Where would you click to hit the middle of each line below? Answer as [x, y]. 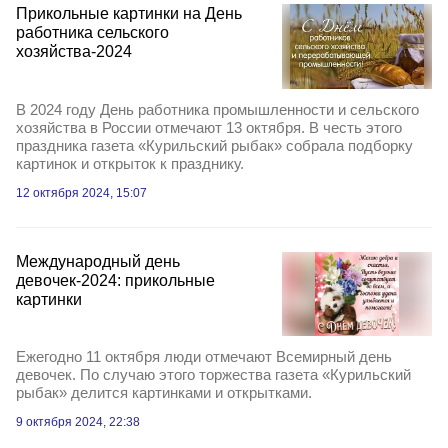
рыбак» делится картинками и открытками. [164, 392]
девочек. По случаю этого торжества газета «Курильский [213, 374]
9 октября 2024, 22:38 [78, 421]
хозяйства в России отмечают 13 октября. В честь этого [209, 127]
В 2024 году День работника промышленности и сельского [217, 109]
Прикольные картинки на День [129, 14]
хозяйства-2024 [74, 52]
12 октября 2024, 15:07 [81, 192]
